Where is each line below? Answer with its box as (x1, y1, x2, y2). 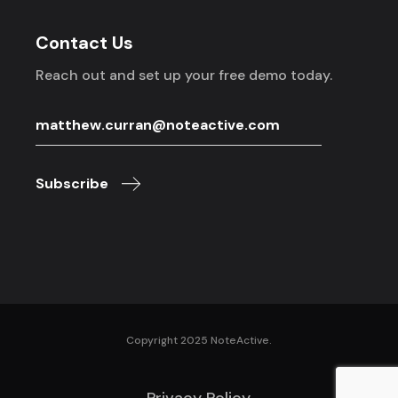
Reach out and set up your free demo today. (36, 66, 333, 85)
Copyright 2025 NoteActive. (125, 333, 272, 348)
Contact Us (36, 31, 134, 55)
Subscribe (36, 174, 109, 194)
